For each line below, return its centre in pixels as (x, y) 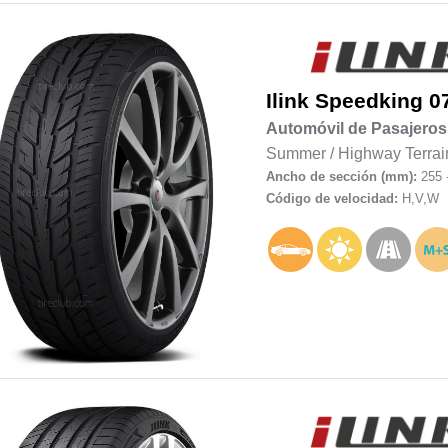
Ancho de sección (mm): (341, 176)
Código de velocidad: (333, 198)
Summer (295, 153)
